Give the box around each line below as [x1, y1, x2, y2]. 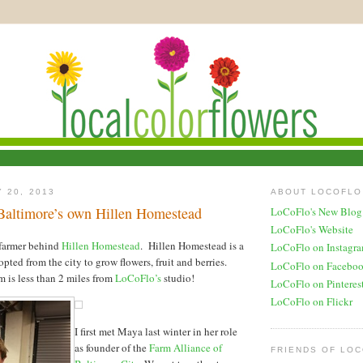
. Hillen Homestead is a [140, 237, 244, 253]
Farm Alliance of [149, 340, 222, 355]
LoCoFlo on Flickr [271, 294, 352, 310]
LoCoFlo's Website [271, 222, 353, 237]
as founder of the [75, 340, 149, 355]
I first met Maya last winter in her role [75, 323, 237, 339]
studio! [161, 270, 194, 285]
